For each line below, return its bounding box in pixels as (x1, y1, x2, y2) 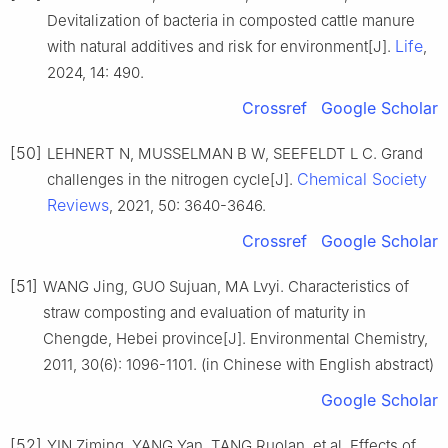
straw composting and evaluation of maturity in (43, 302, 366, 322)
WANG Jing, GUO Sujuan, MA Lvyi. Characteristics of (43, 276, 409, 296)
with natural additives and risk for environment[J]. (47, 36, 395, 56)
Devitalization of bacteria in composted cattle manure (47, 10, 415, 30)
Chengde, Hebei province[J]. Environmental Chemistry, (43, 328, 428, 348)
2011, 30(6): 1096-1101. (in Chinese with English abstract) (43, 354, 434, 374)
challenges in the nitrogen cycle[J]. (47, 169, 297, 189)
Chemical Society (297, 168, 427, 189)
